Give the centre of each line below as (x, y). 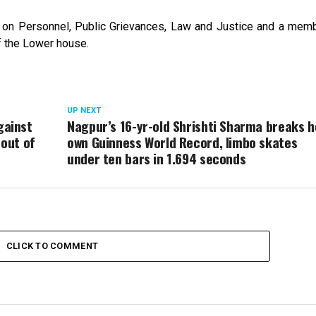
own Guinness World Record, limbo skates (182, 142)
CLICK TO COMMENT (52, 245)
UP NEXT (84, 110)
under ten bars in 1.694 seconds (157, 158)
